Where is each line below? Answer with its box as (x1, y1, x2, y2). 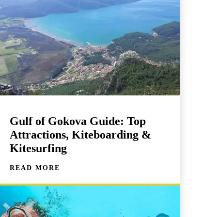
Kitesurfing (9, 142, 67, 155)
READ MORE (9, 164, 60, 172)
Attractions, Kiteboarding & (9, 128, 151, 141)
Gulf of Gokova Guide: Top (9, 115, 146, 128)
